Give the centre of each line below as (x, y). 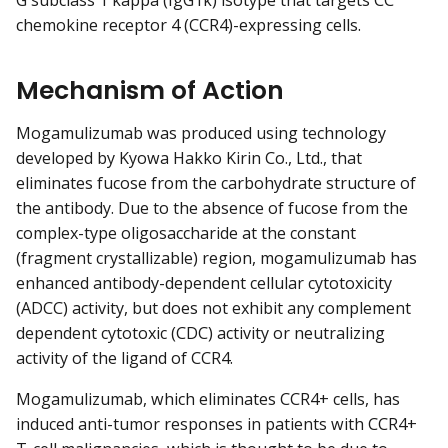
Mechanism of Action (150, 90)
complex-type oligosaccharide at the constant (186, 233)
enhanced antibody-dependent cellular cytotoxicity (204, 283)
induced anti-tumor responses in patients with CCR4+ (216, 424)
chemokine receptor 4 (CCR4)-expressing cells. (188, 25)
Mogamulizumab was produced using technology (201, 133)
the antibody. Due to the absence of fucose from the (212, 208)
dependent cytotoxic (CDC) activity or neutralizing (200, 333)
